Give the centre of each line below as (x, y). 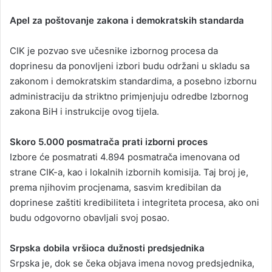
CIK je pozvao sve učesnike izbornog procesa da (114, 50)
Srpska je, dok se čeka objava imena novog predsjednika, (132, 263)
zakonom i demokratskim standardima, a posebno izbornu (133, 81)
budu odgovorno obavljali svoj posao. (90, 217)
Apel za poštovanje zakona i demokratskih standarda (127, 20)
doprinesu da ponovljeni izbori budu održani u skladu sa (130, 66)
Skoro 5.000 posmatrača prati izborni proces (109, 141)
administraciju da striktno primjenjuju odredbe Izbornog (129, 96)
